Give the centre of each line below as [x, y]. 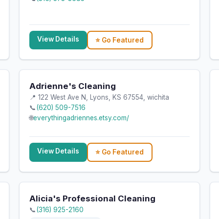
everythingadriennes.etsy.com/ [81, 118]
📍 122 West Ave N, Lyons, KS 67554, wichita [99, 98]
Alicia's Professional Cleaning [92, 198]
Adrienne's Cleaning [72, 86]
